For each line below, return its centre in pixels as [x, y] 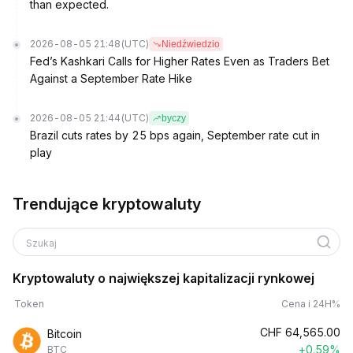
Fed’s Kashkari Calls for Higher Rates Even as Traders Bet [180, 61]
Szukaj [43, 243]
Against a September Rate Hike [111, 78]
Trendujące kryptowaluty [107, 204]
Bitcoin [65, 334]
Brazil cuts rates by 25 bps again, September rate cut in [175, 135]
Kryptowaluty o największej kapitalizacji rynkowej [163, 278]
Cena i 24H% [311, 304]
